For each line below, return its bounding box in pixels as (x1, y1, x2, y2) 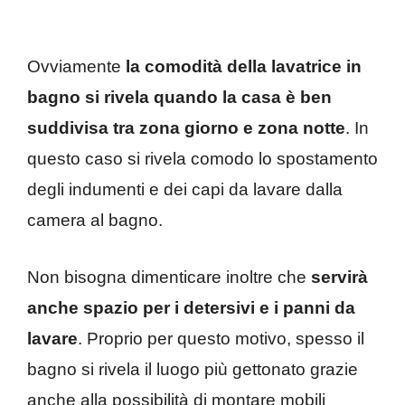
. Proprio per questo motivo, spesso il (78, 328, 364, 348)
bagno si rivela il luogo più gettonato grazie (27, 359, 358, 379)
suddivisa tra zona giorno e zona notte (27, 118, 345, 138)
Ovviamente (27, 57, 126, 77)
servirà (306, 267, 368, 287)
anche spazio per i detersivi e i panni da (27, 297, 355, 317)
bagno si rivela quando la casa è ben (27, 88, 332, 108)
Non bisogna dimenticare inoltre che (27, 267, 306, 287)
